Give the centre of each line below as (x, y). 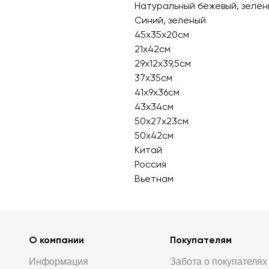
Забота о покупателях (218, 261)
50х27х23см (162, 121)
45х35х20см (162, 35)
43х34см (154, 107)
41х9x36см (157, 92)
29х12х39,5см (163, 63)
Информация (59, 261)
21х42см (153, 49)
